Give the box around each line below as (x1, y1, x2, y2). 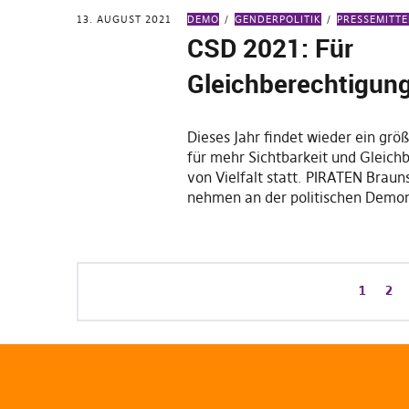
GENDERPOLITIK (235, 13, 322, 26)
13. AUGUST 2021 (77, 13, 172, 26)
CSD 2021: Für (187, 30, 354, 65)
